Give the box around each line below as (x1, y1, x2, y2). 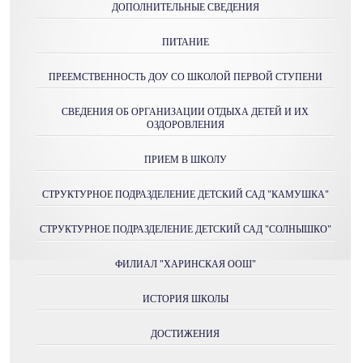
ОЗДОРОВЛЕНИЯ (146, 119, 224, 130)
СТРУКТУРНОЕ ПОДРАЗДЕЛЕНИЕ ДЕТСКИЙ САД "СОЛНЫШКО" (39, 224, 331, 235)
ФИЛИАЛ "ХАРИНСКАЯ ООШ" (114, 258, 256, 270)
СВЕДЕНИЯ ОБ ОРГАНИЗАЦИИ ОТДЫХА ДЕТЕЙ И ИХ (62, 106, 309, 117)
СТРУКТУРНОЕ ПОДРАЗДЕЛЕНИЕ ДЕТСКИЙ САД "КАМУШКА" (41, 189, 329, 200)
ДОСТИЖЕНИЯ (151, 328, 220, 340)
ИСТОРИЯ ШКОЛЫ (142, 293, 228, 305)
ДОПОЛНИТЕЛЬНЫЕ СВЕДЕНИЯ (111, 2, 259, 13)
